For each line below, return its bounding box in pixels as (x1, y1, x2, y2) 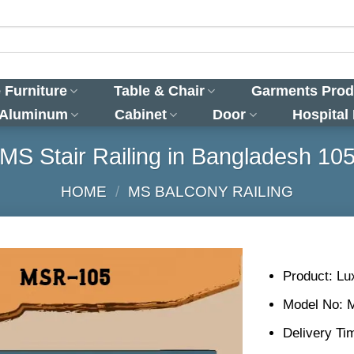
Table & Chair (114, 82, 205, 99)
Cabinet (114, 106, 167, 122)
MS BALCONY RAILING (127, 183, 293, 201)
